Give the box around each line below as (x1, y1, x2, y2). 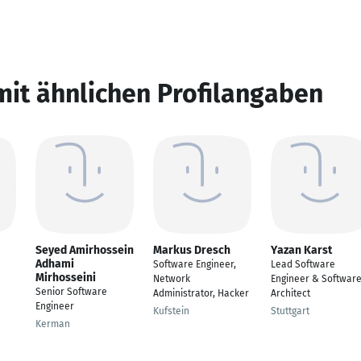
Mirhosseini (35, 271, 96, 284)
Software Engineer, (153, 259, 236, 270)
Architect (271, 288, 310, 299)
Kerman (35, 318, 70, 330)
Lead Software (271, 259, 335, 270)
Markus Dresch (153, 243, 230, 257)
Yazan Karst (271, 243, 332, 257)
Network (153, 273, 190, 284)
